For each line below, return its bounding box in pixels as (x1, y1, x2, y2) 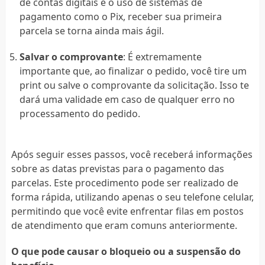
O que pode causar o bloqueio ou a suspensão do (11, 244, 241, 258)
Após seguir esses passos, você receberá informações (11, 147, 253, 161)
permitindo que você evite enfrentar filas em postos (11, 204, 244, 218)
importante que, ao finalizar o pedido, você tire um (19, 64, 247, 77)
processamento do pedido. (19, 106, 140, 120)
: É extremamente (122, 50, 202, 63)
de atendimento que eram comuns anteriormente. (11, 218, 237, 232)
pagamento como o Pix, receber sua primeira (19, 9, 222, 23)
